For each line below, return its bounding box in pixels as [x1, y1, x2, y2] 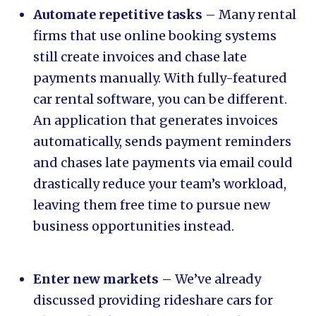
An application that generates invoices [33, 112, 279, 128]
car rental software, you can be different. [33, 91, 288, 107]
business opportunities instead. [33, 218, 235, 234]
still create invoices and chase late [33, 49, 248, 65]
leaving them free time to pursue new [33, 197, 271, 213]
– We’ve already [159, 271, 262, 287]
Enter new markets [33, 271, 159, 287]
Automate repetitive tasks [33, 6, 203, 23]
